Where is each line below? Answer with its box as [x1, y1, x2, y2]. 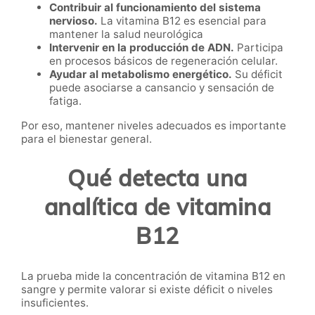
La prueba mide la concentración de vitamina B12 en [21, 269, 285, 283]
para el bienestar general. [21, 131, 152, 146]
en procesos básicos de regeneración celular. [49, 53, 278, 67]
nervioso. [49, 13, 98, 27]
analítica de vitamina [44, 193, 271, 221]
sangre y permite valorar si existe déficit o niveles [21, 282, 273, 296]
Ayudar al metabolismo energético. [49, 67, 232, 81]
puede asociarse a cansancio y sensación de [49, 80, 274, 94]
